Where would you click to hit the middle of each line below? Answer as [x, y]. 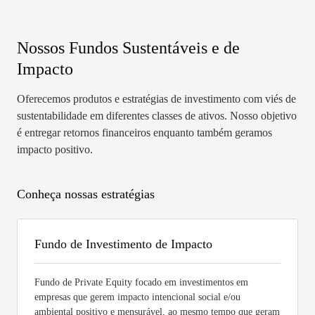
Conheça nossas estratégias [86, 194]
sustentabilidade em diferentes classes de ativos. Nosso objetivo [157, 116]
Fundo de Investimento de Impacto [123, 244]
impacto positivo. [55, 150]
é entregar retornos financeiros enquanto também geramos [144, 133]
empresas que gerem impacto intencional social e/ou [137, 297]
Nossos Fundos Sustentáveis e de [128, 48]
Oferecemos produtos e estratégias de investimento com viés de [156, 99]
